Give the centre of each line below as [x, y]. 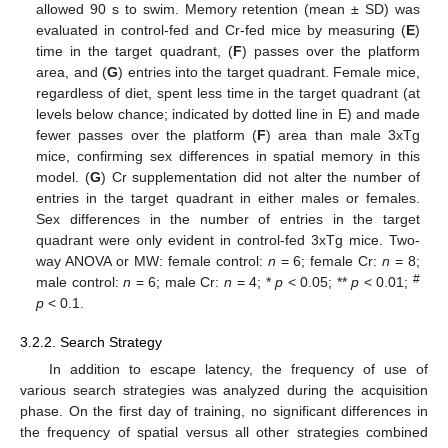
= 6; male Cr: [178, 282]
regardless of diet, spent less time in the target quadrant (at [228, 93]
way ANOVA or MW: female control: [152, 261]
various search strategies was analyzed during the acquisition [224, 389]
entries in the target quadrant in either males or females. [228, 198]
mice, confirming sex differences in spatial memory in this [228, 156]
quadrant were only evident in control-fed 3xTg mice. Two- [228, 240]
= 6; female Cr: [329, 261]
